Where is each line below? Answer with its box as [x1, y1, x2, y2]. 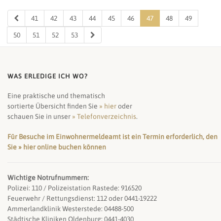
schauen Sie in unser [7, 112, 72, 120]
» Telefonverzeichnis [72, 112, 136, 120]
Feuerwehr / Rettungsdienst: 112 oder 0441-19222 [7, 194, 157, 202]
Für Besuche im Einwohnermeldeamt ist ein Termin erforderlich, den [7, 132, 218, 141]
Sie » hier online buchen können [7, 143, 106, 151]
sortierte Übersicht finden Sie [7, 102, 99, 110]
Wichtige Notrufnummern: [7, 173, 89, 182]
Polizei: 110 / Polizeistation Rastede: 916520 [7, 184, 142, 192]
